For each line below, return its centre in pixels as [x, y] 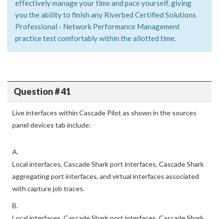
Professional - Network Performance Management [98, 26]
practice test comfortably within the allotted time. [96, 38]
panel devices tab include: [52, 125]
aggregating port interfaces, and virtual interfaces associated [106, 176]
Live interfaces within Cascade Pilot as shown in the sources [104, 113]
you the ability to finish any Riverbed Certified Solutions [106, 15]
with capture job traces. [48, 188]
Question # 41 [42, 91]
